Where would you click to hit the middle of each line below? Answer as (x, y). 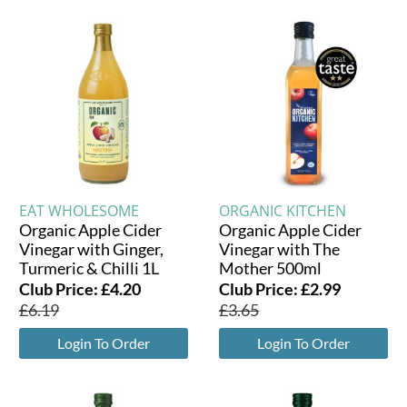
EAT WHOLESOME (79, 210)
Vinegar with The (279, 248)
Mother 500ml (270, 268)
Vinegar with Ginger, (91, 248)
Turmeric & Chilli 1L (89, 268)
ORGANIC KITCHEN (282, 210)
